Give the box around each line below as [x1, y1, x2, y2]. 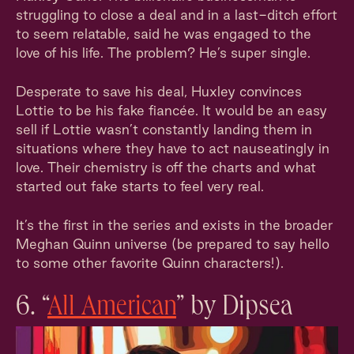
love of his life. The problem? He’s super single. [16, 45, 311, 60]
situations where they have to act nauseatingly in [16, 141, 330, 156]
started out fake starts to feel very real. [16, 179, 264, 194]
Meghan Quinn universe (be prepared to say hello [16, 236, 330, 251]
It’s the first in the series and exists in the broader [16, 217, 333, 232]
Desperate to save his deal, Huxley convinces [16, 84, 302, 99]
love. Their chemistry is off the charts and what [16, 160, 316, 175]
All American [47, 295, 176, 323]
